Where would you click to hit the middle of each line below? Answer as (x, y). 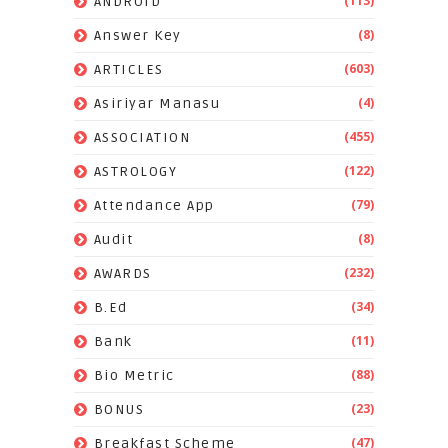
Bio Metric (134, 376)
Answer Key (137, 36)
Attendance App (154, 206)
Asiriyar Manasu (157, 104)
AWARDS (122, 274)
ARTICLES (128, 70)
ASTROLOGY (135, 172)
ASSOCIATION (142, 138)
